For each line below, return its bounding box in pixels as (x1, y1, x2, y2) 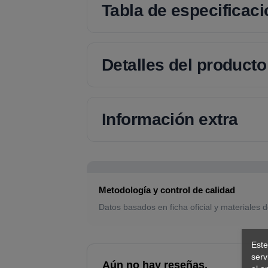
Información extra (101, 109, 238, 129)
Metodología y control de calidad (98, 184, 235, 195)
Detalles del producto (101, 55, 267, 74)
